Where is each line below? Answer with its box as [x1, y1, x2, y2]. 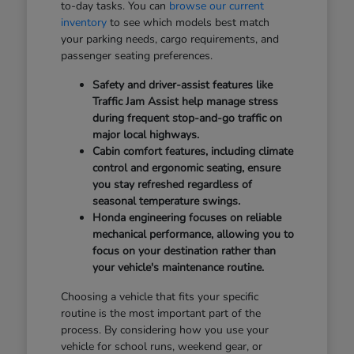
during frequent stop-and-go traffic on [92, 111, 282, 126]
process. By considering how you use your [60, 322, 269, 338]
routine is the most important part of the [60, 306, 261, 322]
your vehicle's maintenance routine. [92, 260, 264, 276]
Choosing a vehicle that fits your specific [60, 289, 258, 305]
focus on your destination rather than [92, 243, 276, 259]
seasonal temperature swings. [92, 194, 240, 209]
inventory [60, 15, 107, 31]
